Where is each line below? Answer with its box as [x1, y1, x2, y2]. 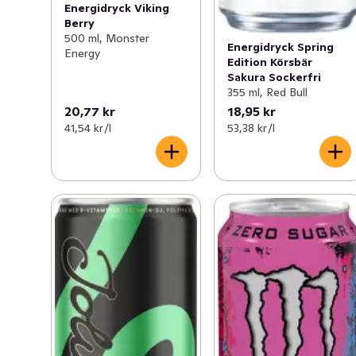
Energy [64, 46, 100, 61]
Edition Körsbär [227, 54, 313, 69]
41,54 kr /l [64, 120, 111, 135]
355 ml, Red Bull [227, 84, 308, 99]
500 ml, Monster [64, 31, 149, 46]
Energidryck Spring [227, 39, 335, 54]
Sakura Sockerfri [227, 69, 322, 84]
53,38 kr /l [227, 120, 276, 135]
